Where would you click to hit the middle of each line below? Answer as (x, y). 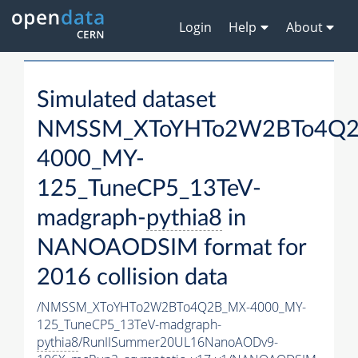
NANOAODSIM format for (171, 249)
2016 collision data (132, 278)
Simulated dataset (126, 101)
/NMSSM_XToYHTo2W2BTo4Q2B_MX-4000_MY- (171, 307)
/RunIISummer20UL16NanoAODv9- (178, 342)
